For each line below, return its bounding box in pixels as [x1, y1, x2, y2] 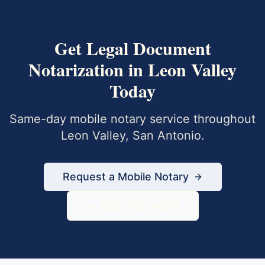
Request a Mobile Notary [62, 170, 189, 183]
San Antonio [132, 128, 201, 143]
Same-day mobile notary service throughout [9, 112, 256, 126]
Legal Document [86, 35, 211, 61]
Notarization [28, 56, 124, 82]
